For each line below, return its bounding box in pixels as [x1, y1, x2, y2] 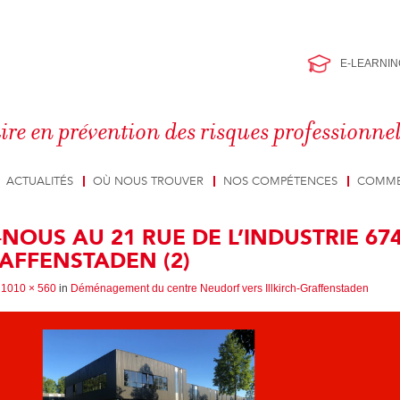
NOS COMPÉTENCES [223, 174, 337, 188]
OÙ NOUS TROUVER [93, 174, 204, 188]
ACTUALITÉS [6, 174, 73, 188]
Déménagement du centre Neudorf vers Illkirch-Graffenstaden [71, 282, 369, 295]
